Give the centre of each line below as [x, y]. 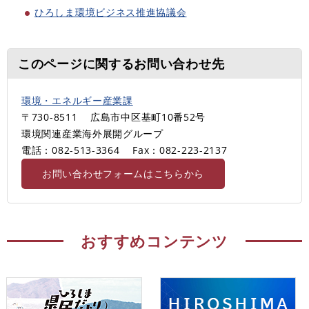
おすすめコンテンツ [154, 240]
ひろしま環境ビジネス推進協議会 [111, 12]
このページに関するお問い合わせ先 [121, 63]
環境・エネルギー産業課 [77, 100]
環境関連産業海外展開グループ [92, 133]
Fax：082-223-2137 [180, 150]
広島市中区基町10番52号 [148, 117]
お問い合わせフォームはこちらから [123, 173]
